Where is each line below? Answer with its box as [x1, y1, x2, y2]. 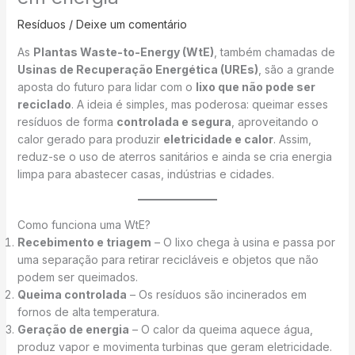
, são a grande [258, 62, 334, 76]
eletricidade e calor [162, 132, 273, 146]
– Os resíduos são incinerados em [126, 287, 307, 301]
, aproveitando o [231, 114, 319, 128]
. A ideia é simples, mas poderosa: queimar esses [71, 97, 328, 111]
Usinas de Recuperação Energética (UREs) [17, 62, 258, 76]
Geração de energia [17, 322, 129, 336]
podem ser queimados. [17, 269, 138, 284]
